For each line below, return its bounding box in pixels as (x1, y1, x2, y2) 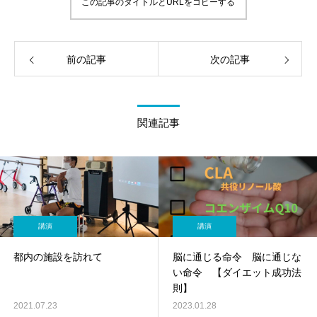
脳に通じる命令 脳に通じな (173, 250, 301, 263)
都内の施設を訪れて (13, 250, 103, 263)
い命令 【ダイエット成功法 (173, 266, 301, 278)
